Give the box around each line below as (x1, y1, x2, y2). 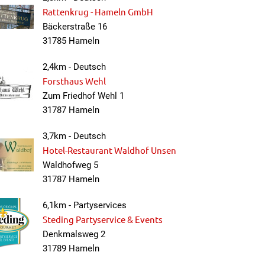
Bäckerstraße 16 (43, 21, 108, 32)
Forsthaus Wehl (43, 75, 106, 86)
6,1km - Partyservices (43, 200, 127, 211)
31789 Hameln (43, 243, 100, 254)
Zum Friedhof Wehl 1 (43, 91, 125, 101)
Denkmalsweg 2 (43, 229, 106, 240)
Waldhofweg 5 (43, 160, 99, 170)
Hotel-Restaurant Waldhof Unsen (43, 144, 177, 156)
